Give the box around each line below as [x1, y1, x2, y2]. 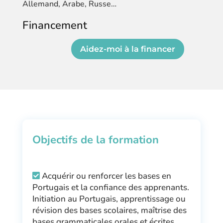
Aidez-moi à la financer [80, 44, 175, 54]
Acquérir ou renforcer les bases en [41, 170, 171, 182]
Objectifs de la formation [32, 132, 159, 147]
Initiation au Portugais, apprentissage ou [32, 193, 186, 205]
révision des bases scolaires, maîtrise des [32, 204, 187, 216]
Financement [22, 18, 87, 33]
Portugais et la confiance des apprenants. [32, 181, 189, 193]
